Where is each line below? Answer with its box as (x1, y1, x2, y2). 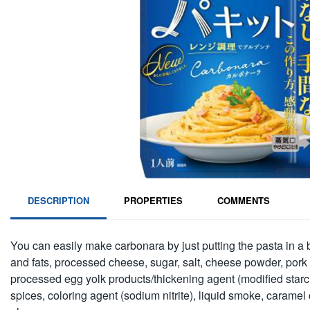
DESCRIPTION (28, 194, 89, 208)
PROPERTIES (124, 194, 183, 208)
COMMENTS (217, 194, 270, 208)
